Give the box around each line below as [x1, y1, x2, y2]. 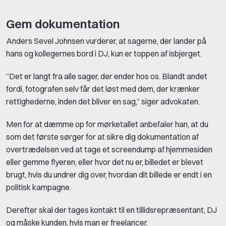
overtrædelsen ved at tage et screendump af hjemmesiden [6, 144, 212, 154]
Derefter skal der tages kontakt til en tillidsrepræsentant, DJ [6, 204, 217, 215]
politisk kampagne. [6, 182, 71, 192]
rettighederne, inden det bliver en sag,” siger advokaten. [6, 96, 200, 106]
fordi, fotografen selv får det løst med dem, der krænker [6, 83, 200, 94]
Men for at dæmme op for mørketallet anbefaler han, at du [6, 119, 208, 129]
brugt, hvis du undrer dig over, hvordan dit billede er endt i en [6, 169, 212, 180]
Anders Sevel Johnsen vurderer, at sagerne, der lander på [6, 35, 206, 46]
